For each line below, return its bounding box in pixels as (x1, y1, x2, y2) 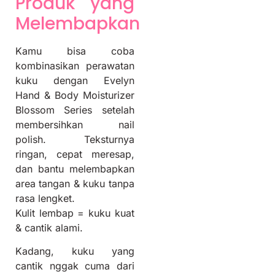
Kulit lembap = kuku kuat (15, 207, 134, 220)
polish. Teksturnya (15, 133, 134, 146)
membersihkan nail (15, 118, 134, 131)
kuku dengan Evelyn (15, 74, 134, 87)
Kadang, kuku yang (15, 245, 134, 258)
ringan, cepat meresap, (15, 148, 134, 161)
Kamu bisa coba (15, 45, 134, 58)
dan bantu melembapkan (15, 163, 134, 176)
